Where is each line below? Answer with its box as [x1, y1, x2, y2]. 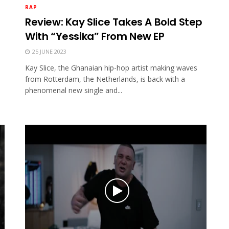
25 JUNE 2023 [31, 47, 66, 55]
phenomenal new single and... [25, 85, 122, 95]
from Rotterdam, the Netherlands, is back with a [25, 74, 185, 84]
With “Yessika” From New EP [25, 29, 165, 43]
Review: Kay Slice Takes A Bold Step [25, 14, 203, 29]
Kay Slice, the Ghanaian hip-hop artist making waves [25, 62, 197, 73]
